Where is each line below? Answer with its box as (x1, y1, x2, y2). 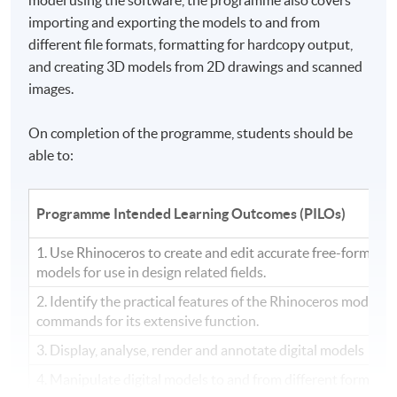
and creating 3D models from (28, 58, 207, 74)
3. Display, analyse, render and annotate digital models (36, 341, 365, 358)
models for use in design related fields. (36, 263, 267, 280)
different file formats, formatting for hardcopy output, (28, 35, 354, 52)
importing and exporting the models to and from (28, 13, 321, 30)
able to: (28, 146, 74, 163)
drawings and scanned (225, 58, 363, 74)
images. (28, 80, 74, 97)
